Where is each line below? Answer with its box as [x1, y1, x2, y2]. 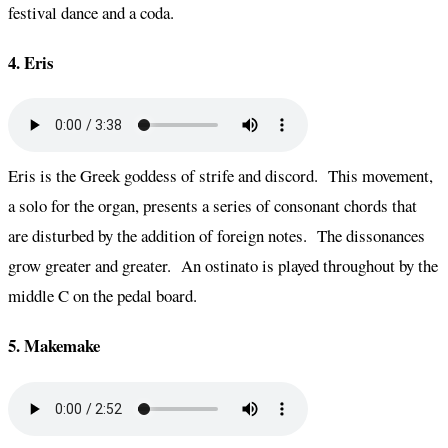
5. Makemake [8, 333, 100, 359]
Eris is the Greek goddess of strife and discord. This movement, [8, 164, 433, 188]
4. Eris [8, 50, 54, 76]
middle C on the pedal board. [8, 284, 197, 308]
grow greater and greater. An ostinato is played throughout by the [8, 254, 438, 278]
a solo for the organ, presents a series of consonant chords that [8, 194, 417, 218]
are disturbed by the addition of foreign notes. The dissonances [8, 224, 425, 248]
